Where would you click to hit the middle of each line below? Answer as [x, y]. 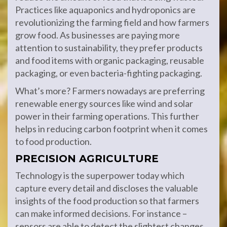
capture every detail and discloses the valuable [107, 188]
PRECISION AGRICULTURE [87, 159]
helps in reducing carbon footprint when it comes [111, 129]
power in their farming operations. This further [107, 116]
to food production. [56, 141]
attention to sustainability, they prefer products [109, 48]
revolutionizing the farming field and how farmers [112, 22]
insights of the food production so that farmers [107, 201]
